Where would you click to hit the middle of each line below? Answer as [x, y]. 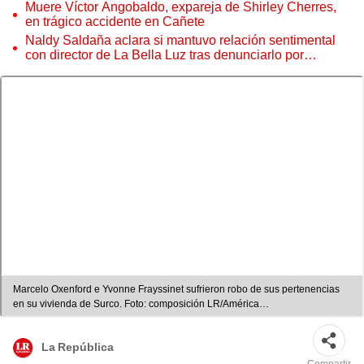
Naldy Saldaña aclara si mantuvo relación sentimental [180, 40]
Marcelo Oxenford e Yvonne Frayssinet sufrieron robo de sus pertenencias [176, 290]
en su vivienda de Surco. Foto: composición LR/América [136, 304]
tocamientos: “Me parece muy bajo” [126, 69]
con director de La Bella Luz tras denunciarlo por [165, 55]
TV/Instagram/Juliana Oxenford [81, 319]
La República [78, 347]
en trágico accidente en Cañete [115, 22]
